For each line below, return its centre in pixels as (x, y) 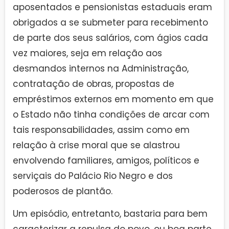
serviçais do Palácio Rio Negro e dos (93, 176)
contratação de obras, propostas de (94, 84)
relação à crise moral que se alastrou (96, 145)
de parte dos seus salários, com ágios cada (110, 38)
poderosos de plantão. (63, 191)
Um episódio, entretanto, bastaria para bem (110, 214)
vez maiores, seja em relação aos (87, 53)
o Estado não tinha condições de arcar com (111, 114)
